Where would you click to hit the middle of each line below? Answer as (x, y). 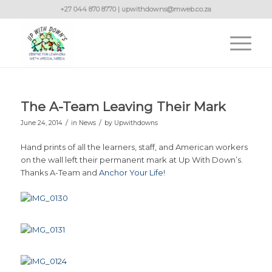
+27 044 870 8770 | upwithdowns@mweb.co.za (136, 9)
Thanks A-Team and (59, 173)
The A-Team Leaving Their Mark (123, 107)
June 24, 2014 (41, 123)
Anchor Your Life (131, 173)
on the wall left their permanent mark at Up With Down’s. (131, 160)
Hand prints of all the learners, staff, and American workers (134, 147)
